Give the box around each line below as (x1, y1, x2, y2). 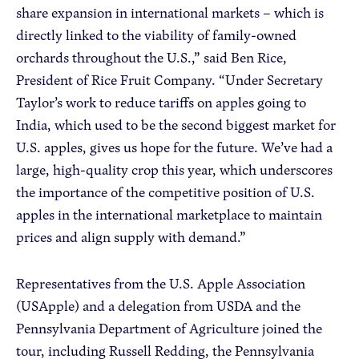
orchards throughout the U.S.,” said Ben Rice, (16, 48, 287, 67)
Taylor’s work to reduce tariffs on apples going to (16, 93, 306, 111)
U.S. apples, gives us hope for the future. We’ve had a (16, 138, 333, 156)
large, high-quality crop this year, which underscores (16, 160, 333, 179)
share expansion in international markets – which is (16, 3, 324, 22)
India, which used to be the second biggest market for (16, 115, 336, 134)
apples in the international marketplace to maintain (16, 205, 322, 224)
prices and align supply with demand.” (16, 228, 246, 246)
